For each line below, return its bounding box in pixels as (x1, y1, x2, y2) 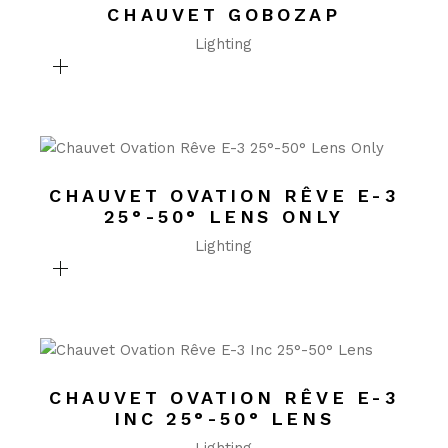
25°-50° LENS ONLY (103, 206, 345, 227)
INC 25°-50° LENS (113, 408, 335, 429)
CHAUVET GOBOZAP (107, 4, 341, 25)
